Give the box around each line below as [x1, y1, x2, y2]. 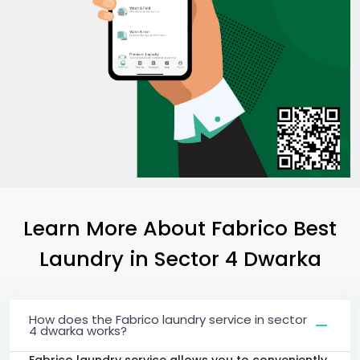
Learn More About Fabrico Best [23, 213, 337, 243]
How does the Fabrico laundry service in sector [29, 310, 307, 328]
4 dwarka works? [29, 321, 127, 339]
